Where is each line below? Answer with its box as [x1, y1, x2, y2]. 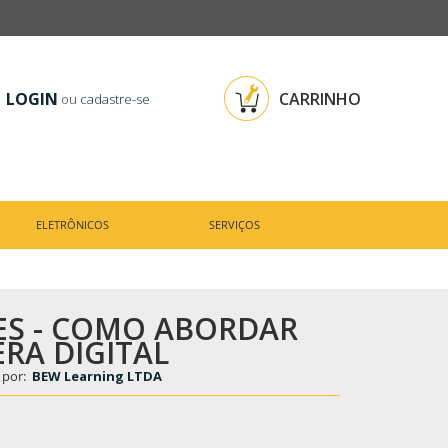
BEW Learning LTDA [32, 367, 162, 386]
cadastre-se [80, 89, 150, 108]
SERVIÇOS [209, 217, 261, 232]
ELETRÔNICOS [35, 217, 109, 232]
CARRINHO [279, 88, 361, 110]
